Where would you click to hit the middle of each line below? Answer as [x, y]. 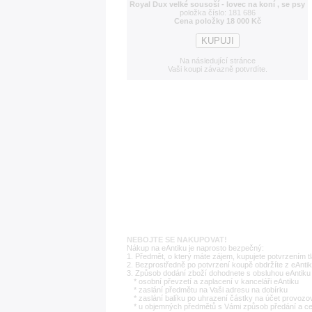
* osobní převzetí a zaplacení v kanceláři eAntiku [216, 281]
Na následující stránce [217, 61]
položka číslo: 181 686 [217, 13]
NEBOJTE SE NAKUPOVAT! [177, 240]
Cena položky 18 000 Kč [217, 21]
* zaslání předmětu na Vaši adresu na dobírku [211, 290]
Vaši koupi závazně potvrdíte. [217, 69]
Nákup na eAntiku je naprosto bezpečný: [195, 248]
